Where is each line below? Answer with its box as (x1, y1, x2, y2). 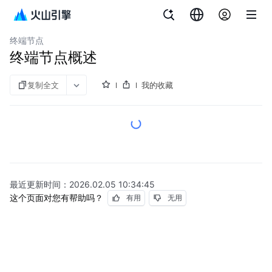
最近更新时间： (10, 179, 69, 189)
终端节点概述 (10, 49, 97, 66)
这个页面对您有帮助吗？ (10, 192, 103, 203)
